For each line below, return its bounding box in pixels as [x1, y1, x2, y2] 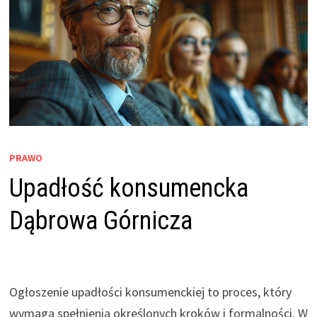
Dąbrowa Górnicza [8, 206, 192, 236]
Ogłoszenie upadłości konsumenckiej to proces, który [8, 284, 292, 301]
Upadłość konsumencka [8, 173, 248, 204]
